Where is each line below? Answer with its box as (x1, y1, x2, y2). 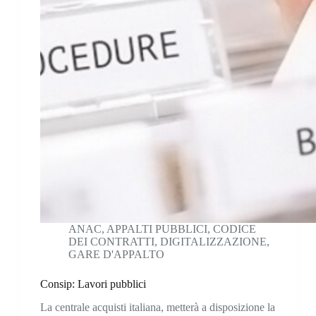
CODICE (212, 223, 256, 236)
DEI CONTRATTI (68, 236, 154, 248)
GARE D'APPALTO (68, 248, 164, 261)
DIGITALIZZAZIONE (159, 236, 267, 248)
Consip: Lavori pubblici (39, 278, 146, 291)
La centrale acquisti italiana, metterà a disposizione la (39, 301, 275, 314)
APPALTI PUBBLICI (106, 223, 207, 236)
